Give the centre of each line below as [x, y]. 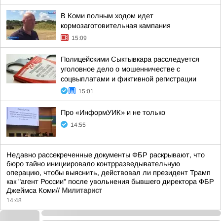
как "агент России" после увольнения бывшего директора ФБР [110, 182]
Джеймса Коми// [34, 190]
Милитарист [82, 190]
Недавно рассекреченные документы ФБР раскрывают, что [106, 155]
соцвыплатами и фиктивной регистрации [129, 79]
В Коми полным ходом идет [107, 16]
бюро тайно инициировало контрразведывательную [93, 164]
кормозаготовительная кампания [116, 26]
